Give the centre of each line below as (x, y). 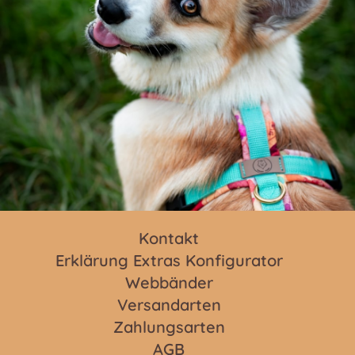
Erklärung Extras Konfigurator (169, 260)
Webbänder (169, 282)
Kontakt (169, 238)
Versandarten (169, 304)
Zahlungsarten (169, 326)
